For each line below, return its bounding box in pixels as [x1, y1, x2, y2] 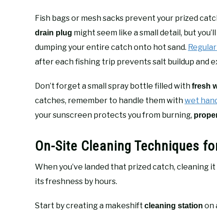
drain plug [35, 28, 72, 37]
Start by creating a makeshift [35, 201, 144, 210]
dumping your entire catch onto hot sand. [35, 42, 188, 52]
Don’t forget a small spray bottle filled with [35, 81, 192, 91]
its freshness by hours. [35, 176, 117, 186]
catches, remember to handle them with [35, 95, 185, 105]
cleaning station [144, 201, 203, 210]
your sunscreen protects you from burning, [35, 110, 194, 120]
